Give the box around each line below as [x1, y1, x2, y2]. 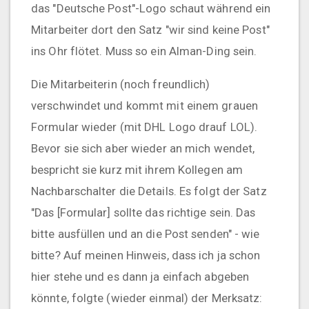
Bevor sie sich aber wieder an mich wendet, [31, 141, 255, 156]
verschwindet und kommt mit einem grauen [31, 99, 258, 113]
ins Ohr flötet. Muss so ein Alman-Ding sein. [31, 44, 257, 59]
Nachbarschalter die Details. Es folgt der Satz [31, 184, 267, 199]
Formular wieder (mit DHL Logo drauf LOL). [31, 120, 258, 134]
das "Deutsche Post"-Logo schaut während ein [31, 1, 271, 16]
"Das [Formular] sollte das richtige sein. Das [31, 206, 256, 220]
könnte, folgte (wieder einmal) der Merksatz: [31, 291, 263, 306]
